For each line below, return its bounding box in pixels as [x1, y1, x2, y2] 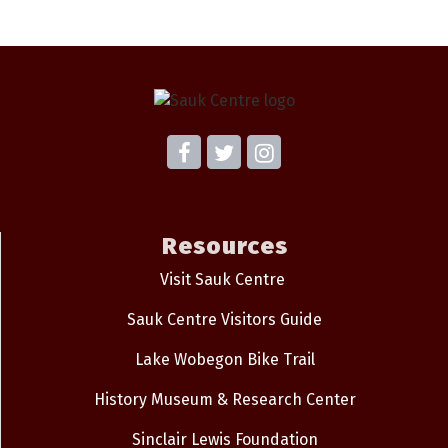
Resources [161, 231, 288, 260]
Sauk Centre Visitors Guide [127, 309, 322, 329]
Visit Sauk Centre [160, 269, 285, 289]
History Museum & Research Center [93, 389, 356, 409]
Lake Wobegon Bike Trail [134, 349, 315, 369]
